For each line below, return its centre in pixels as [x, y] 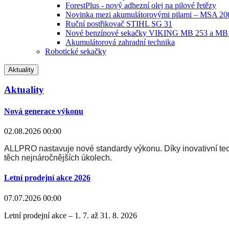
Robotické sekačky [76, 51]
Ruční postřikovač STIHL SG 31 [119, 24]
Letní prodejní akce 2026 [47, 178]
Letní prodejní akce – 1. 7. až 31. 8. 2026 [71, 215]
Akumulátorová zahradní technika [120, 42]
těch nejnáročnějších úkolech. [58, 157]
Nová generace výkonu [44, 111]
